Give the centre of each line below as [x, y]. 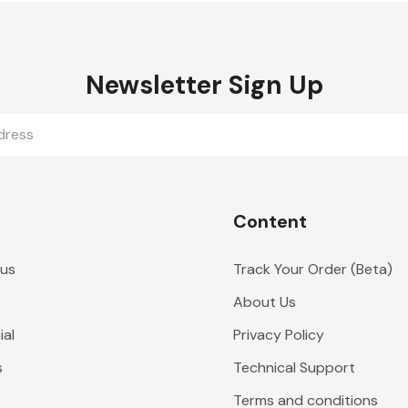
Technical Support [294, 367]
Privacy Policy [278, 335]
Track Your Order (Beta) [312, 269]
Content [270, 221]
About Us [264, 302]
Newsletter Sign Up [204, 85]
